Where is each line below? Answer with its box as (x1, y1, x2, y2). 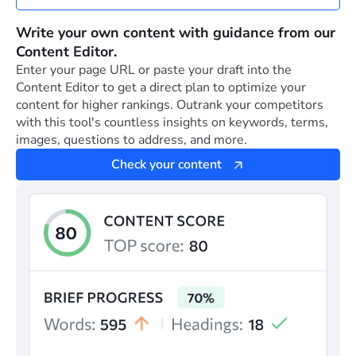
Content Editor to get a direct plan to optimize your (16, 79, 306, 97)
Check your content (110, 156, 222, 174)
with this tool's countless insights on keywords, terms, (16, 114, 328, 132)
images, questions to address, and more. (16, 131, 247, 149)
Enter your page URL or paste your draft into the (16, 61, 292, 79)
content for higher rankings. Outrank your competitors (16, 96, 323, 114)
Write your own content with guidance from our (16, 23, 335, 43)
